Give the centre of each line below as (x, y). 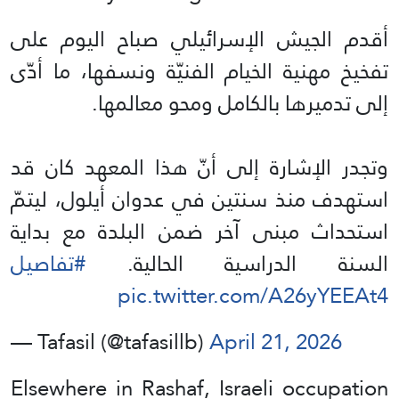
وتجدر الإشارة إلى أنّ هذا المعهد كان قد (199, 167)
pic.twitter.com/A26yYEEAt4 (253, 295)
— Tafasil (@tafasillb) (110, 341)
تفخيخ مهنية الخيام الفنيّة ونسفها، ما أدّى (199, 70)
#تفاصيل (48, 263)
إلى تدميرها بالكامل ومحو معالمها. (240, 102)
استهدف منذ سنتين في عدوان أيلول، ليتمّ (199, 199)
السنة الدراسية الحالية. (237, 263)
